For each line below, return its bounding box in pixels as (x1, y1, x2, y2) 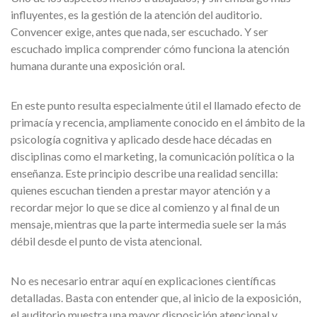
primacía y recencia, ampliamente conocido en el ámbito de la (11, 115, 305, 129)
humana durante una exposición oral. (11, 59, 185, 72)
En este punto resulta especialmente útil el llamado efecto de (11, 98, 301, 112)
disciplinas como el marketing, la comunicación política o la (11, 149, 294, 163)
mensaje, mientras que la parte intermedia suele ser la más (11, 217, 287, 231)
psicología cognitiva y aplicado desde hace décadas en (11, 132, 272, 146)
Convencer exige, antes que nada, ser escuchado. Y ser (11, 25, 268, 38)
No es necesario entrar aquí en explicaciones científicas (11, 274, 276, 287)
